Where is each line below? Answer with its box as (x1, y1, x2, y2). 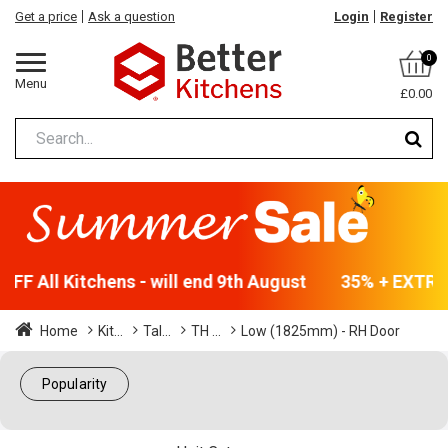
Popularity (41, 376, 108, 393)
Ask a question (88, 9, 175, 24)
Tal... (143, 323, 171, 340)
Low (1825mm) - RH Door (241, 323, 400, 340)
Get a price (15, 9, 77, 24)
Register (380, 9, 433, 24)
